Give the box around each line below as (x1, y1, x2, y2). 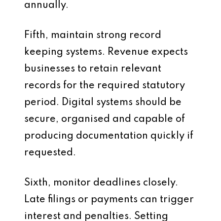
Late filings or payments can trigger (24, 195, 194, 205)
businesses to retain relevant (24, 64, 161, 74)
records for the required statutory (24, 81, 185, 91)
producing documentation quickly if (24, 131, 193, 141)
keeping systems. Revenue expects (24, 47, 188, 57)
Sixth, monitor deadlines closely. (24, 178, 178, 188)
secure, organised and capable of (24, 114, 185, 124)
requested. (24, 148, 76, 158)
